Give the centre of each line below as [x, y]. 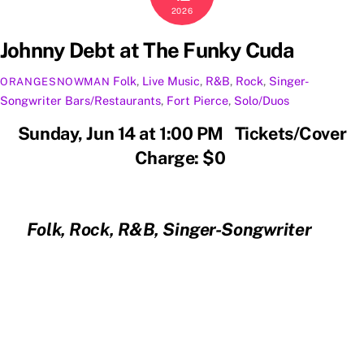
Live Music [171, 80]
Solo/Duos [262, 100]
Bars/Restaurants [113, 100]
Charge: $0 [182, 157]
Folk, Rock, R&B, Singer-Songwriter [178, 229]
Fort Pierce [197, 100]
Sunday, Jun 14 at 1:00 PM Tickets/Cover [182, 133]
